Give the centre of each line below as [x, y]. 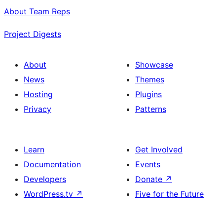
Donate [150, 179]
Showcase [154, 65]
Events [148, 165]
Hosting [38, 94]
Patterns [151, 109]
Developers [45, 179]
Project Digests [33, 34]
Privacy [37, 109]
